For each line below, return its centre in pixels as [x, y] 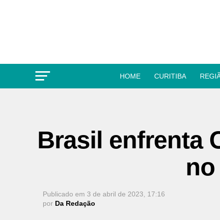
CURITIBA [170, 76]
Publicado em [64, 194]
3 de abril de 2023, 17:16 [126, 194]
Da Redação [75, 203]
